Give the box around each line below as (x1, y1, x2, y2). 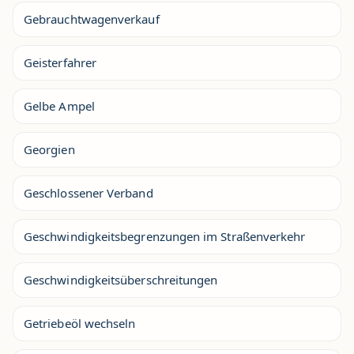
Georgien (24, 141, 75, 157)
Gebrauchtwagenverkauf (24, 11, 160, 27)
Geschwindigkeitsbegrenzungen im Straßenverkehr (24, 228, 306, 244)
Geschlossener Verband (24, 185, 153, 201)
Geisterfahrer (24, 55, 96, 70)
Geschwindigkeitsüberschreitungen (24, 272, 218, 288)
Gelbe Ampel (24, 98, 95, 114)
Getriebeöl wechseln (24, 315, 136, 331)
